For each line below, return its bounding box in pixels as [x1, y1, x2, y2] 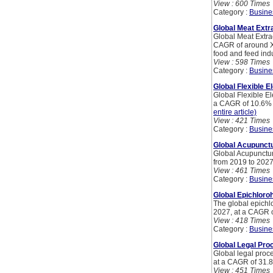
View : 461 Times [213, 166, 270, 175]
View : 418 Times [213, 216, 270, 225]
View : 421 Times [213, 116, 270, 126]
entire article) [213, 108, 257, 117]
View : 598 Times [213, 58, 270, 67]
